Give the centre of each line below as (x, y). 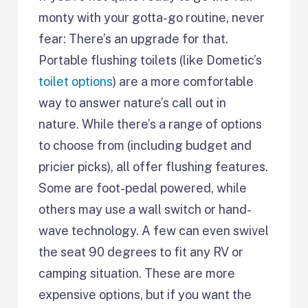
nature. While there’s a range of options (151, 124)
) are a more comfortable (184, 81)
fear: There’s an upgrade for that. (134, 38)
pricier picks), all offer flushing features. (154, 166)
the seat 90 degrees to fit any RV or (141, 252)
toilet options (76, 81)
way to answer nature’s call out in (133, 102)
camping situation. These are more (137, 273)
